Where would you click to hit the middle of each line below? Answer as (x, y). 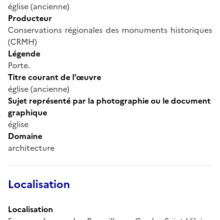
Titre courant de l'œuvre (55, 77)
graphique (27, 112)
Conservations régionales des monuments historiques (110, 30)
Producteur (30, 18)
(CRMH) (22, 41)
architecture (31, 148)
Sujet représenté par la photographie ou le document (109, 100)
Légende (24, 53)
